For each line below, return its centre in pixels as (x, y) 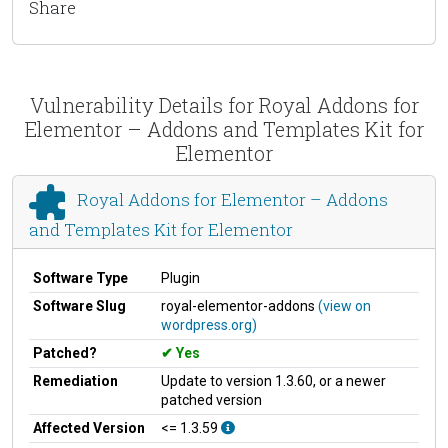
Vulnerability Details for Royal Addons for (224, 104)
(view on (344, 305)
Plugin (180, 277)
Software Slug (79, 305)
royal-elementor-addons (239, 305)
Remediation (75, 380)
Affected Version (89, 427)
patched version (211, 399)
